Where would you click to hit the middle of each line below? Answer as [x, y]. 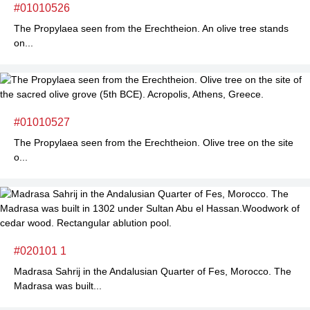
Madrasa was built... [58, 286]
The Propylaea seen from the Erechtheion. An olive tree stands [151, 28]
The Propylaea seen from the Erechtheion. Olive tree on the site [154, 143]
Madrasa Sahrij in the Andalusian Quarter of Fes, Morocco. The [153, 271]
